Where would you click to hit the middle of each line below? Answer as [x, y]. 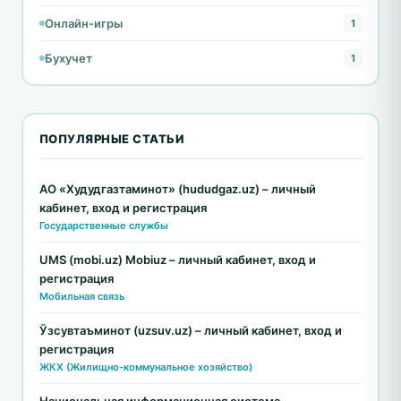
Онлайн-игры [83, 23]
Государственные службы [103, 226]
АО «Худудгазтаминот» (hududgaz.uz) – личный [177, 189]
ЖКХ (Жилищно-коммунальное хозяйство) [145, 367]
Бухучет [68, 58]
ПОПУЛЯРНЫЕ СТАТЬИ [111, 139]
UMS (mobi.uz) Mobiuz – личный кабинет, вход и [177, 260]
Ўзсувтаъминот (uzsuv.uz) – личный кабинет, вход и [190, 331]
